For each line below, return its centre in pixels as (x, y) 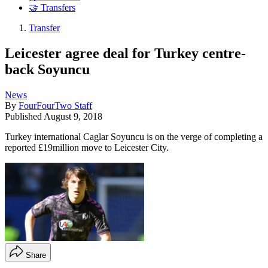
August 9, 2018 (73, 116)
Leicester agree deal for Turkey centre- (125, 53)
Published (24, 116)
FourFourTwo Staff (55, 105)
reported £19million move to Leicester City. (87, 147)
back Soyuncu (47, 69)
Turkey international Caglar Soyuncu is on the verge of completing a (134, 136)
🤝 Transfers (52, 8)
